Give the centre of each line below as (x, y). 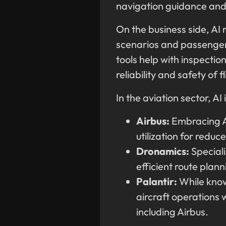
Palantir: (157, 182)
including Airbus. (173, 212)
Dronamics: (163, 151)
